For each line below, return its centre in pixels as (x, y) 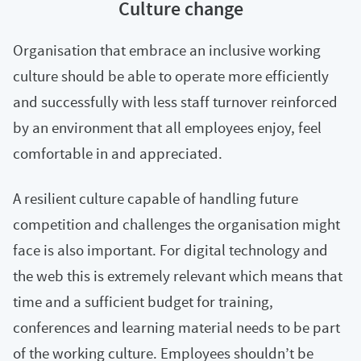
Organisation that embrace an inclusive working (167, 50)
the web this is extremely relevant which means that (178, 276)
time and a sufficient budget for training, (143, 301)
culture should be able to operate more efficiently (171, 76)
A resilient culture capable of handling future (156, 198)
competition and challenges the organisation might (176, 224)
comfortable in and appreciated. (118, 153)
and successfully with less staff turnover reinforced (175, 102)
